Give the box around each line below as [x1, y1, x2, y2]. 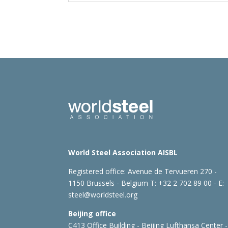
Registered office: [68, 166, 128, 176]
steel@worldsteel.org [68, 189, 138, 199]
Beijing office [68, 208, 117, 218]
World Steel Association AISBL [68, 147, 178, 157]
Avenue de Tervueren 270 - [128, 166, 217, 176]
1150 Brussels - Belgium [68, 178, 151, 188]
